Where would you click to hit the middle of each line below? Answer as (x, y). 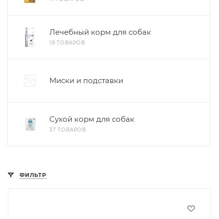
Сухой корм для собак (92, 119)
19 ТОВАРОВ (67, 43)
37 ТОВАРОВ (68, 130)
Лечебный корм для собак (100, 32)
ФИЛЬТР (33, 175)
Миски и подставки (86, 80)
